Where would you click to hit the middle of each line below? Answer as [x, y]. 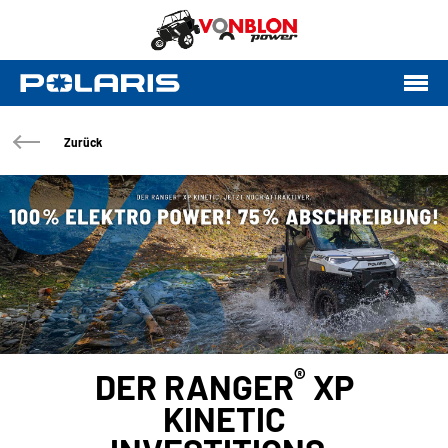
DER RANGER [194, 387]
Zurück [83, 141]
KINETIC [224, 419]
